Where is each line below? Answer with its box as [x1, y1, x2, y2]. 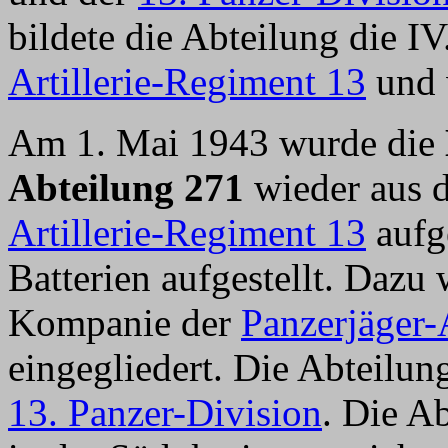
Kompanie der [8, 301, 241, 344]
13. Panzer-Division [8, 391, 322, 434]
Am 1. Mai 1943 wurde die [8, 121, 445, 164]
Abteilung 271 [8, 166, 244, 209]
